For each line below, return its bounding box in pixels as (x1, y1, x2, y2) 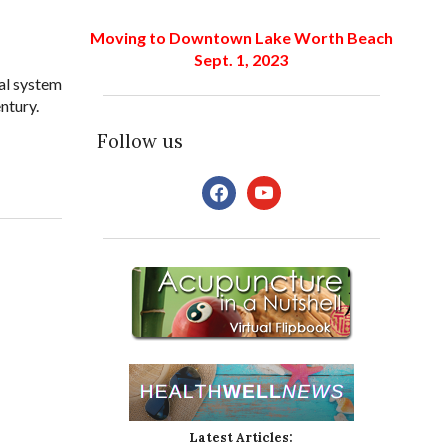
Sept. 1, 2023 (194, 50, 289, 70)
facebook (200, 176, 268, 196)
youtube (245, 176, 303, 196)
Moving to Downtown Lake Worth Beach (89, 28, 393, 48)
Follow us (96, 129, 183, 154)
